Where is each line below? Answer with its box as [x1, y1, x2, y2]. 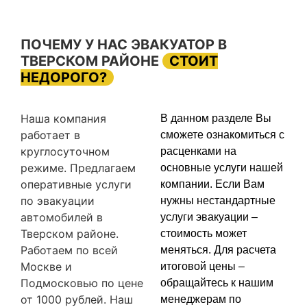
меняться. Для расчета [160, 243, 276, 256]
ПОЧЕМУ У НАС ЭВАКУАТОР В [21, 36, 227, 53]
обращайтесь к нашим [160, 276, 273, 288]
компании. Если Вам [160, 177, 265, 190]
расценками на [160, 145, 236, 157]
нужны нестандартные [160, 194, 275, 206]
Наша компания [21, 111, 106, 125]
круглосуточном [21, 144, 110, 158]
